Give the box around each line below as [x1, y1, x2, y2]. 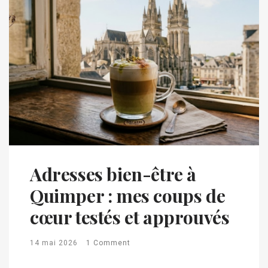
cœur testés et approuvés [30, 205, 230, 229]
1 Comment [86, 238, 130, 247]
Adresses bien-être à [30, 162, 197, 186]
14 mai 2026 [30, 238, 78, 247]
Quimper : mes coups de [30, 183, 226, 208]
